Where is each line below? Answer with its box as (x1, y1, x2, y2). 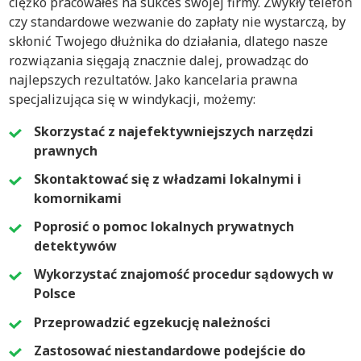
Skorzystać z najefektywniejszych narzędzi (34, 122, 313, 140)
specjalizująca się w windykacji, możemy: (9, 89, 255, 108)
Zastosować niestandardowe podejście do (34, 341, 305, 359)
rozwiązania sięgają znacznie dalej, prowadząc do (9, 51, 309, 69)
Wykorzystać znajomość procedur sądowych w (34, 265, 334, 284)
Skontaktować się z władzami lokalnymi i (34, 170, 301, 189)
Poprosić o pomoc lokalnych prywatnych (34, 218, 294, 236)
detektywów (34, 237, 117, 255)
